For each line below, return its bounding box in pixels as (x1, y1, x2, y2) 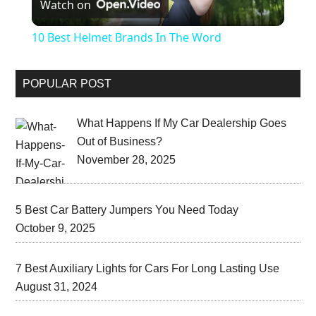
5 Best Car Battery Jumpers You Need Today (16, 204, 239, 217)
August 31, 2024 (16, 281, 98, 293)
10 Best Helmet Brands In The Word (31, 30, 221, 46)
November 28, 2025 (77, 154, 176, 166)
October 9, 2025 (16, 222, 96, 235)
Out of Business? (77, 135, 163, 148)
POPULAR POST (23, 78, 112, 90)
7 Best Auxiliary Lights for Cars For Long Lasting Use (16, 262, 280, 275)
